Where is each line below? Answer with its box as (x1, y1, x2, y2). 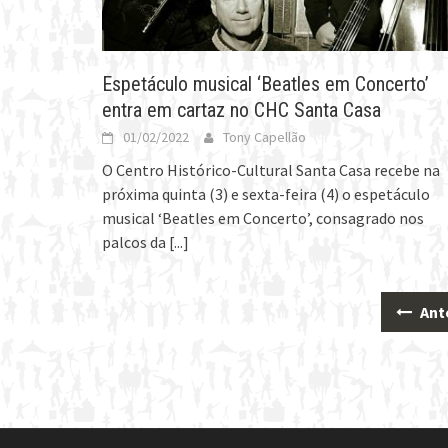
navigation (102, 348, 201, 377)
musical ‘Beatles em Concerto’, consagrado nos (102, 207, 424, 228)
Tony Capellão (223, 127, 306, 146)
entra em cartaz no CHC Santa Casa (102, 97, 381, 122)
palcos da (102, 231, 169, 252)
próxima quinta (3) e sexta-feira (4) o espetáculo (102, 183, 430, 204)
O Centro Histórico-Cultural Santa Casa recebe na (102, 159, 440, 180)
